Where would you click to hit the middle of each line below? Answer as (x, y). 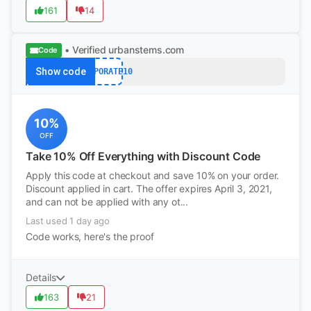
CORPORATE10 (106, 71)
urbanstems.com (146, 50)
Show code (60, 72)
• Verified (85, 50)
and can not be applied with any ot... (107, 202)
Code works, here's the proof (90, 236)
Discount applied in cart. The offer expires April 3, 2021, (149, 188)
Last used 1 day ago (68, 221)
